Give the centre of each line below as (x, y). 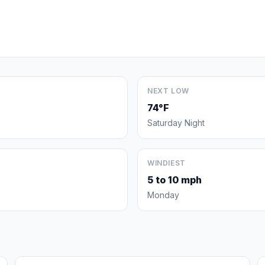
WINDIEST (167, 163)
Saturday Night (176, 123)
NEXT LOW (168, 91)
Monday (163, 195)
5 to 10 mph (174, 180)
